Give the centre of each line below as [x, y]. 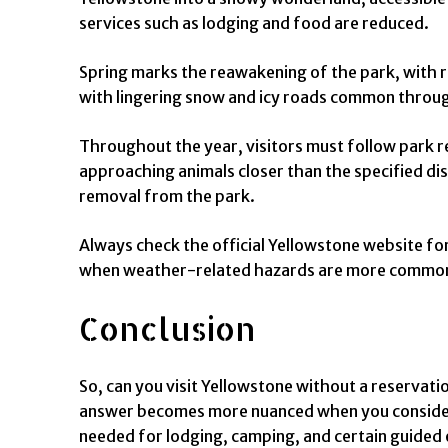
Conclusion [167, 328]
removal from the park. [167, 196]
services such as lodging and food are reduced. [254, 23]
